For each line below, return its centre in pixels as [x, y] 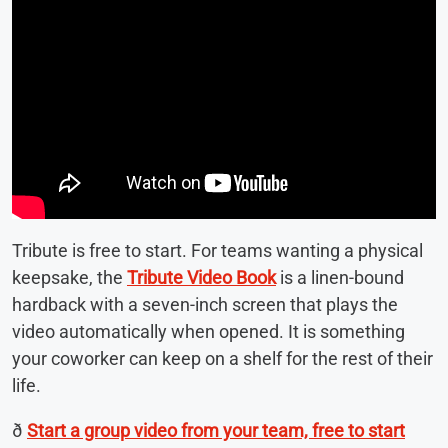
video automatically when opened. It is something [208, 331]
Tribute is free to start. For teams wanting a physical [217, 250]
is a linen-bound [340, 277]
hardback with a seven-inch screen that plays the [205, 304]
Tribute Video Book [201, 277]
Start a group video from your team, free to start [216, 430]
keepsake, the [69, 277]
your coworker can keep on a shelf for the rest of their [222, 358]
